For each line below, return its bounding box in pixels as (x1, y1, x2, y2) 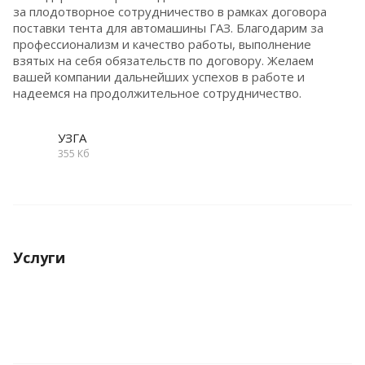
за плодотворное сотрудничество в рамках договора (13, 2, 327, 20)
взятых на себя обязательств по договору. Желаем (13, 51, 314, 68)
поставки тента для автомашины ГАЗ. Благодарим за (13, 19, 323, 36)
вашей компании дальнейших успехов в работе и (13, 68, 305, 85)
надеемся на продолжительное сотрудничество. (13, 84, 301, 101)
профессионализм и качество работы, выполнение (13, 35, 311, 52)
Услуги (13, 247, 65, 267)
